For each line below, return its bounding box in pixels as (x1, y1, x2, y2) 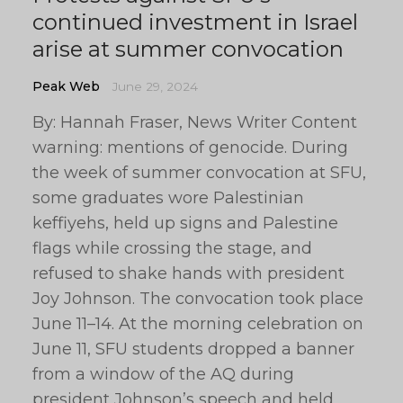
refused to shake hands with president (32, 264, 345, 283)
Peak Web (32, 78, 100, 94)
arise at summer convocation (32, 36, 344, 62)
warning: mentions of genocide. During (32, 138, 348, 157)
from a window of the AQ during (32, 364, 294, 384)
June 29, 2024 (112, 79, 198, 94)
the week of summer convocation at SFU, (32, 163, 366, 183)
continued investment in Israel (32, 9, 358, 35)
